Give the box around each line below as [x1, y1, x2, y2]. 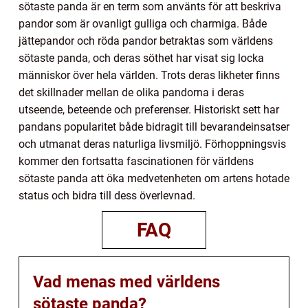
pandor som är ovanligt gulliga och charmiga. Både [19, 16, 267, 30]
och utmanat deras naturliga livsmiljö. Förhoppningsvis [19, 137, 286, 151]
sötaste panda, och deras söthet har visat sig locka [19, 51, 264, 65]
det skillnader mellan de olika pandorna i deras [19, 85, 244, 99]
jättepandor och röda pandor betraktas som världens [19, 34, 273, 47]
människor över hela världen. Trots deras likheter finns [19, 68, 280, 82]
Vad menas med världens [33, 272, 220, 291]
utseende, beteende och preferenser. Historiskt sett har [19, 102, 279, 116]
